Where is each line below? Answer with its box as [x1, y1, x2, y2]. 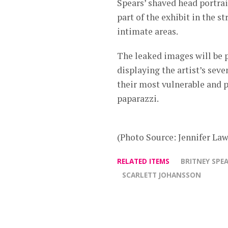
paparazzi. [117, 93, 159, 105]
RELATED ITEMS [117, 156, 169, 166]
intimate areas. [117, 25, 178, 38]
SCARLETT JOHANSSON [122, 170, 201, 180]
